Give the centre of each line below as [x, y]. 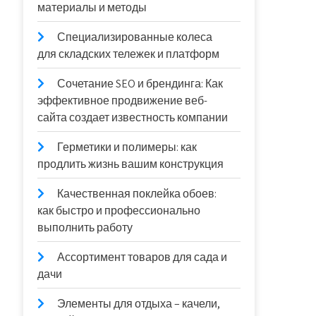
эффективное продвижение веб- [123, 101]
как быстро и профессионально [119, 211]
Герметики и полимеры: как [127, 147]
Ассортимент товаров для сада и [142, 257]
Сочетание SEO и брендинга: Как [140, 84]
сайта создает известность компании [133, 117]
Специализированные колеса [135, 37]
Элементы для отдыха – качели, [139, 304]
